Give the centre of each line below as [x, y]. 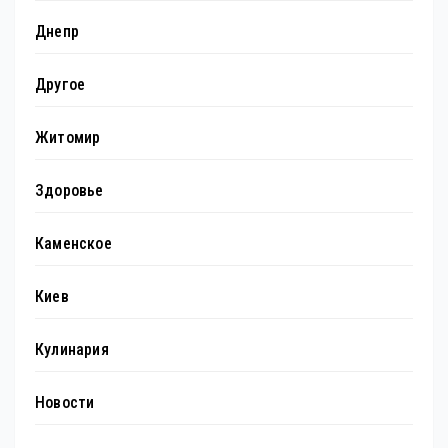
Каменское [73, 244]
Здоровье [69, 191]
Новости [65, 403]
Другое [60, 85]
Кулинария [72, 350]
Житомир [68, 138]
